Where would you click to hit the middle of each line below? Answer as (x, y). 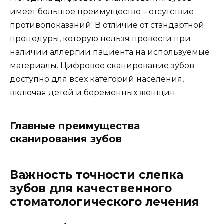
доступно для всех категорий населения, (97, 79)
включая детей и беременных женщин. (93, 93)
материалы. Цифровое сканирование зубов (102, 66)
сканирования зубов (66, 139)
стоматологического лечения (105, 202)
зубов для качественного (91, 189)
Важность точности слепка (97, 175)
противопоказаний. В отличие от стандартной (107, 25)
